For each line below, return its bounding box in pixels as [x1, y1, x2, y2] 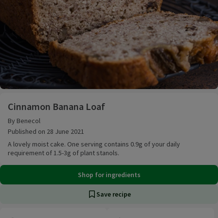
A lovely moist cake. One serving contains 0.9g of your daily [8, 140, 180, 149]
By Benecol [8, 116, 40, 126]
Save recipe [96, 190, 131, 199]
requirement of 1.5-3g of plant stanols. [8, 148, 119, 158]
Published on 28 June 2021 [8, 127, 84, 136]
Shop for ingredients [77, 170, 141, 180]
